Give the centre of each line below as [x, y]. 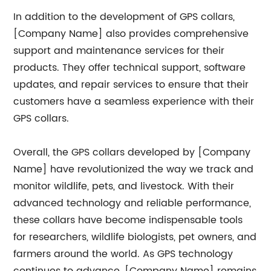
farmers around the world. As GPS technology [123, 254]
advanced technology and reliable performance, [132, 203]
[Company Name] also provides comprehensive [131, 34]
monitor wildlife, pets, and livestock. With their [124, 186]
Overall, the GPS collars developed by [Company [132, 152]
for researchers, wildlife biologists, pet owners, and [135, 237]
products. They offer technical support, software [130, 68]
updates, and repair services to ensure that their [131, 85]
